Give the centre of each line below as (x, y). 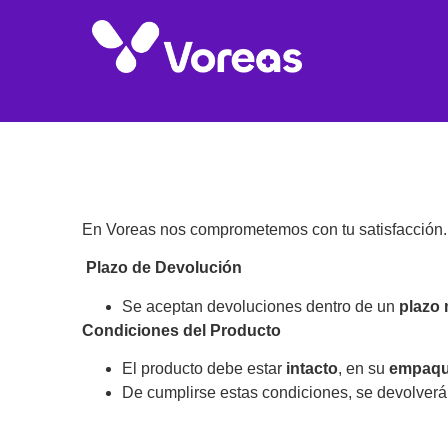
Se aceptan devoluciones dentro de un (260, 306)
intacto (312, 369)
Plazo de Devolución (162, 268)
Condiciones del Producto (181, 330)
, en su (363, 369)
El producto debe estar (204, 369)
